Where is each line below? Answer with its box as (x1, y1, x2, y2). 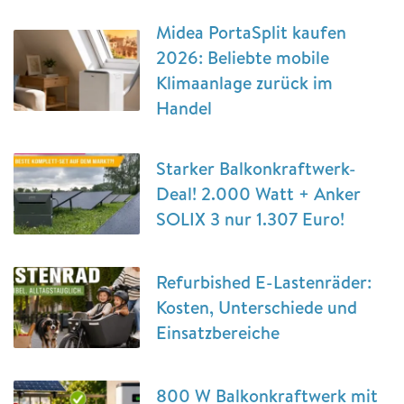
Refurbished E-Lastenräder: (156, 269, 372, 294)
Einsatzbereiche (156, 319, 280, 344)
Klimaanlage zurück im (156, 69, 333, 95)
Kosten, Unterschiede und (156, 294, 357, 319)
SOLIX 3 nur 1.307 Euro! (156, 206, 344, 231)
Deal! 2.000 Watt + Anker (156, 180, 361, 206)
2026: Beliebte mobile (156, 44, 329, 69)
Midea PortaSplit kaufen (156, 19, 346, 44)
